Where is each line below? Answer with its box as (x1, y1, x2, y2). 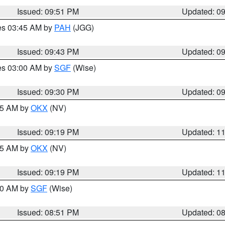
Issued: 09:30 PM (17, 86, 79, 97)
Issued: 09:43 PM (17, 46, 79, 57)
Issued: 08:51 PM (17, 206, 79, 218)
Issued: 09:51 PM (17, 6, 79, 17)
